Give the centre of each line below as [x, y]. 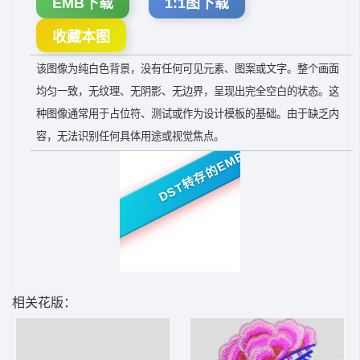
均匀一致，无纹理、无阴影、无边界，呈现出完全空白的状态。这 [188, 91]
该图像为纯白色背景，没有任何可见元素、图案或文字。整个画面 [188, 69]
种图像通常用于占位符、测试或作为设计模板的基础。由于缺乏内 [188, 114]
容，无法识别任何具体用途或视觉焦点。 [130, 136]
